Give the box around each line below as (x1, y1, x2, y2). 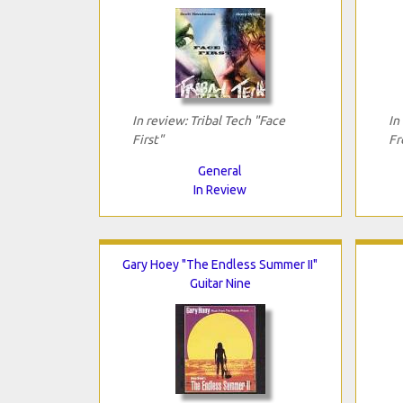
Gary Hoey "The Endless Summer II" (122, 256, 318, 272)
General (198, 163, 242, 178)
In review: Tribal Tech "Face (131, 112, 285, 128)
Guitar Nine (189, 275, 251, 291)
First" (131, 131, 164, 147)
